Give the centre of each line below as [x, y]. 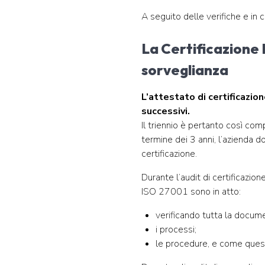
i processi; [176, 230]
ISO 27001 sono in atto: [191, 192]
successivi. [166, 111]
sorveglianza [185, 70]
